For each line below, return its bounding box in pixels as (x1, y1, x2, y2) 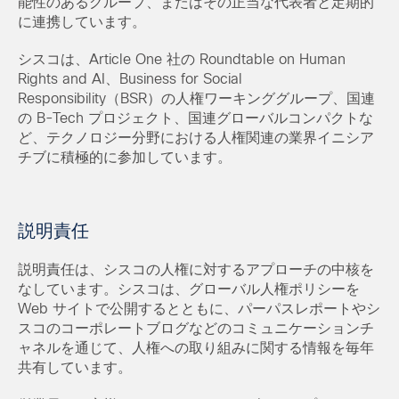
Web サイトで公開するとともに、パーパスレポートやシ (18, 299, 380, 319)
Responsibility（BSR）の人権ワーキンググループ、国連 (18, 89, 375, 109)
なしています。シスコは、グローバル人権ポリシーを (18, 280, 360, 299)
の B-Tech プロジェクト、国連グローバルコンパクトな (18, 109, 373, 128)
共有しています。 (18, 358, 132, 378)
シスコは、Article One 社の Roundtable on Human (18, 50, 346, 69)
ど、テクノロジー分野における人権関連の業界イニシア (18, 128, 374, 148)
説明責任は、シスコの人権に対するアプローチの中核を (18, 260, 374, 280)
